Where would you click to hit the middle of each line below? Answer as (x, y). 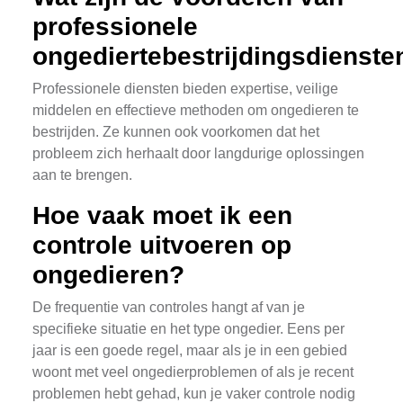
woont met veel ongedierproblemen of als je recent (193, 372)
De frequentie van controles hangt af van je (169, 307)
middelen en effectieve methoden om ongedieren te (196, 110)
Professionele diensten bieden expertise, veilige (185, 89)
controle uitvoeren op (162, 245)
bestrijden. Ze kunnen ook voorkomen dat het (176, 132)
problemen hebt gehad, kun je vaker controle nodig (194, 394)
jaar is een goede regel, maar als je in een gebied (190, 350)
